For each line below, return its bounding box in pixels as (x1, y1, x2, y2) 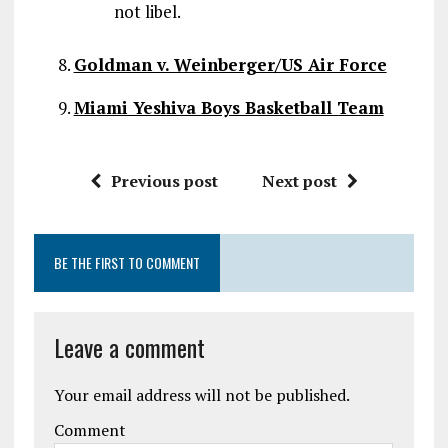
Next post (261, 170, 337, 192)
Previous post (110, 170, 218, 192)
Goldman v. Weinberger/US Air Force (73, 53, 387, 76)
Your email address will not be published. (53, 384, 350, 406)
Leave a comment (53, 329, 205, 365)
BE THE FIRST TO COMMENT (53, 252, 200, 273)
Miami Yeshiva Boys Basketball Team (73, 96, 384, 119)
